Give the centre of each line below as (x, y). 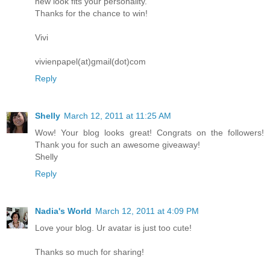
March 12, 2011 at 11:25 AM (118, 115)
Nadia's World (63, 211)
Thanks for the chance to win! (91, 13)
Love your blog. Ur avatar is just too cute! (113, 228)
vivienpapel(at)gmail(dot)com (90, 61)
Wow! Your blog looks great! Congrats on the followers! (149, 132)
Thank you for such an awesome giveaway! (118, 144)
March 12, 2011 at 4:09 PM (147, 211)
